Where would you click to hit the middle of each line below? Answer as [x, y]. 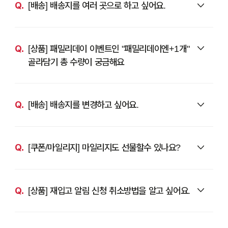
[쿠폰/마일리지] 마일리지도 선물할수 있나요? [104, 148]
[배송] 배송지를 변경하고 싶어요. [83, 105]
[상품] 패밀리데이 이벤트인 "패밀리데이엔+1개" [109, 48]
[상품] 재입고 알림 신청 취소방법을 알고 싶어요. [109, 190]
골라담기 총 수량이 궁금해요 [76, 62]
